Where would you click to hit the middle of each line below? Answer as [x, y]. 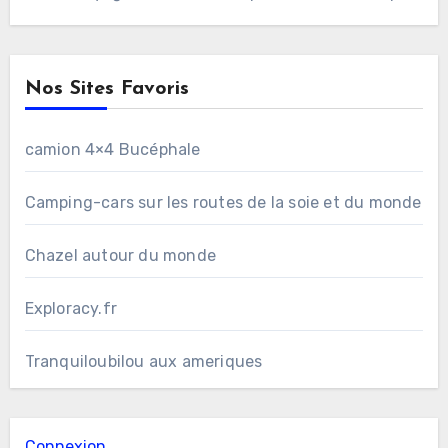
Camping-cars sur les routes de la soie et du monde [223, 202]
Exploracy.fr [70, 308]
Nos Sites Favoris [106, 88]
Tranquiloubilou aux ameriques [143, 361]
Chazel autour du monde [120, 255]
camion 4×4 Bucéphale [112, 149]
